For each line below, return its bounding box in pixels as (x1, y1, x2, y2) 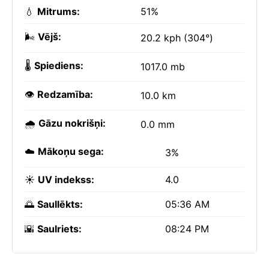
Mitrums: (37, 5, 80, 17)
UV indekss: (38, 174, 94, 186)
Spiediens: (34, 59, 83, 71)
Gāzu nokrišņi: (38, 117, 106, 129)
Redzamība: (37, 88, 93, 100)
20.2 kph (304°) (141, 32, 213, 44)
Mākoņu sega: (38, 145, 104, 157)
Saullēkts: (37, 198, 83, 210)
